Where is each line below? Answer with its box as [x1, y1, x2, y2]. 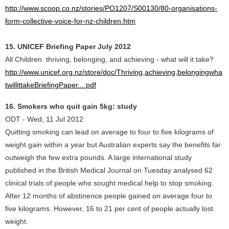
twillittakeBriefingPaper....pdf [5, 81, 96, 89]
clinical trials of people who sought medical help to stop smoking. [5, 179, 214, 187]
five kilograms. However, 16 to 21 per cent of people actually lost [5, 204, 213, 213]
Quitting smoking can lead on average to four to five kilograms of [5, 128, 214, 136]
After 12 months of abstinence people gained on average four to [5, 192, 212, 200]
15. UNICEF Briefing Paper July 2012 [5, 42, 131, 51]
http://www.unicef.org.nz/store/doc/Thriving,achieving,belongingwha [5, 68, 222, 76]
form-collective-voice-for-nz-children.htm [5, 17, 135, 25]
